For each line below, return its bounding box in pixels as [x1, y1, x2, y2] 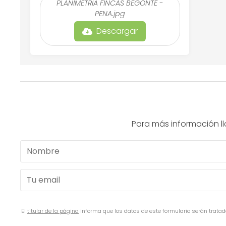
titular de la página [27, 207, 79, 215]
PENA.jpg [94, 8, 125, 19]
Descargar [96, 25, 138, 37]
